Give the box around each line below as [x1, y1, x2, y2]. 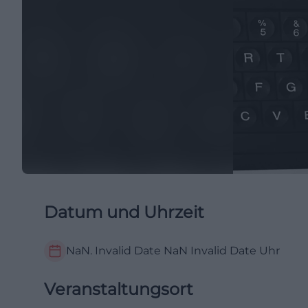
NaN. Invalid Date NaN [66, 244, 188, 257]
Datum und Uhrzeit [44, 202, 204, 222]
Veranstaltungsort [44, 279, 193, 299]
